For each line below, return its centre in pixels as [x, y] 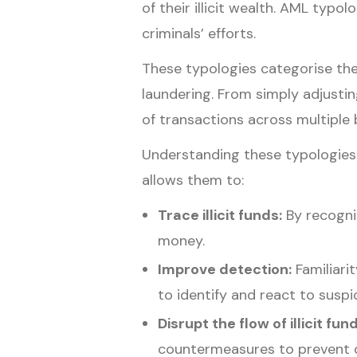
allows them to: [193, 180]
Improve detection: [225, 269]
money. [181, 240]
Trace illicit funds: [220, 215]
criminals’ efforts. [199, 33]
